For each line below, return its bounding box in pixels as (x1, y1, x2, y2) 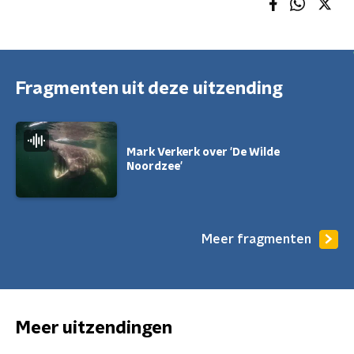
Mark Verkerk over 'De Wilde (126, 147, 280, 158)
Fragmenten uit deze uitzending (16, 80, 283, 97)
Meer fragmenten (201, 232, 311, 246)
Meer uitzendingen (16, 319, 172, 337)
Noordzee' (126, 161, 183, 172)
